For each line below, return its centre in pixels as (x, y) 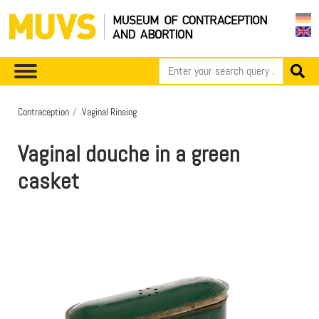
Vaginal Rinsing (109, 111)
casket (48, 181)
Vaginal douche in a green (129, 154)
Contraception (43, 111)
